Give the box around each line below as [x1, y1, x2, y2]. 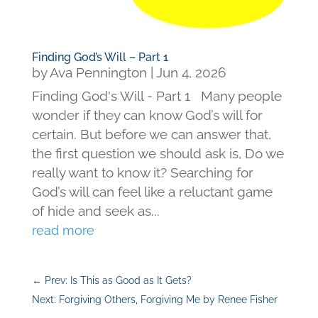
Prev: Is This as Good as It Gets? [44, 275, 192, 287]
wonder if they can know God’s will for [31, 107, 263, 124]
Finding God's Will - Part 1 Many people [31, 88, 282, 104]
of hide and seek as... [31, 203, 160, 219]
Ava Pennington [49, 65, 147, 81]
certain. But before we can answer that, [31, 126, 271, 143]
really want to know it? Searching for [31, 165, 253, 181]
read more [31, 223, 94, 238]
